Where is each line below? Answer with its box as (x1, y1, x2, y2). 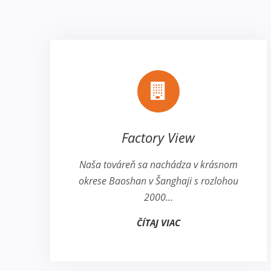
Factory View (122, 128, 195, 147)
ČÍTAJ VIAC (136, 217, 180, 229)
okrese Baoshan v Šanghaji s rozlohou (78, 174, 238, 188)
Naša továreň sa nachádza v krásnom (79, 158, 238, 172)
